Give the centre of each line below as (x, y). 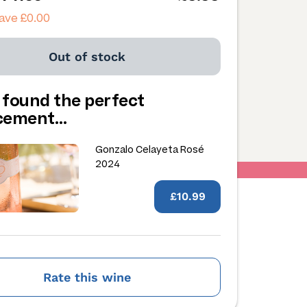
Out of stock (87, 57)
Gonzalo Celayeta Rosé (150, 150)
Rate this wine (87, 277)
